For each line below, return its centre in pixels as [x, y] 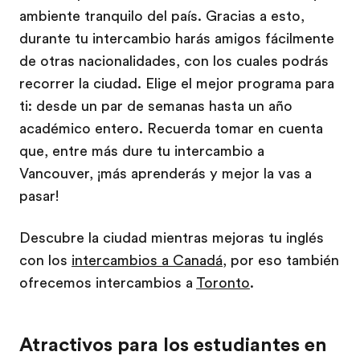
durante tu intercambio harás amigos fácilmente [177, 39]
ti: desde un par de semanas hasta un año [156, 106]
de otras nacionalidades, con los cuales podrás [174, 61]
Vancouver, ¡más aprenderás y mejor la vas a [166, 174]
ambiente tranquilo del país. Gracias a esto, [162, 16]
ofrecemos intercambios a [108, 283]
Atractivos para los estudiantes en [173, 345]
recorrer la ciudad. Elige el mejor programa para [177, 84]
